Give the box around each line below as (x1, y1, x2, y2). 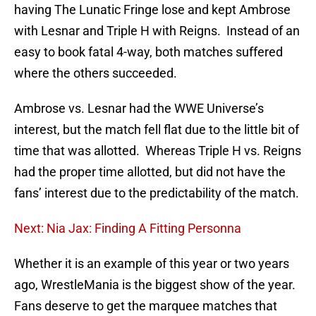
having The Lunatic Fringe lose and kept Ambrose (14, 2, 291, 18)
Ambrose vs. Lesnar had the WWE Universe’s (14, 101, 264, 116)
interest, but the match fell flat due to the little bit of (14, 122, 299, 138)
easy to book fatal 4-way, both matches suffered (14, 44, 283, 60)
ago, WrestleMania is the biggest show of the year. (14, 277, 298, 293)
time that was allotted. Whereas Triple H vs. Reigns (14, 143, 301, 159)
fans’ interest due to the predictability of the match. (14, 186, 299, 201)
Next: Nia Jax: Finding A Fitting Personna (14, 221, 241, 236)
